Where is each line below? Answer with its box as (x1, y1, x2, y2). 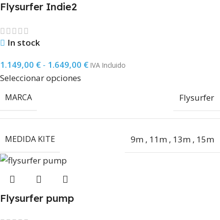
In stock (7, 37, 40, 49)
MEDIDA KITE (5, 134, 55, 145)
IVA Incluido (90, 60, 126, 70)
